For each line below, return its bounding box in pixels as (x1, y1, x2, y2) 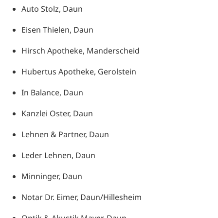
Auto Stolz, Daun (21, 3, 83, 14)
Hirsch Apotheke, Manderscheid (21, 45, 140, 56)
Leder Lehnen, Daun (21, 149, 95, 161)
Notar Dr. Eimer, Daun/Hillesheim (21, 191, 142, 202)
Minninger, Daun (21, 170, 82, 182)
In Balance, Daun (21, 87, 83, 98)
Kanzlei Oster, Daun (21, 108, 93, 119)
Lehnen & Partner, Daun (21, 128, 109, 140)
